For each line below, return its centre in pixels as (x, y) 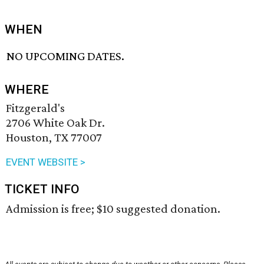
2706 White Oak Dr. (55, 123)
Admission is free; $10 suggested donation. (113, 209)
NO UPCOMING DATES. (66, 56)
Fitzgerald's (35, 108)
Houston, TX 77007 (54, 138)
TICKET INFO (42, 189)
